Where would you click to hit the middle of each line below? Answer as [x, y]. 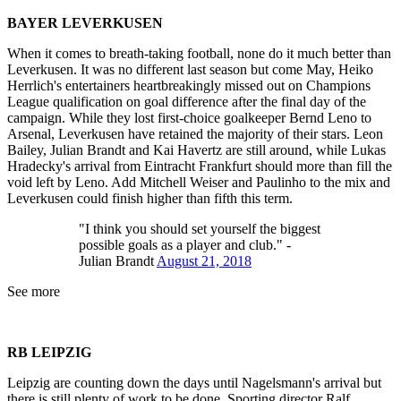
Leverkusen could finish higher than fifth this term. [150, 199]
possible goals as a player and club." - [185, 245]
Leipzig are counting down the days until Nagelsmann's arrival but [194, 383]
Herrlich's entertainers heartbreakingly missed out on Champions [189, 86]
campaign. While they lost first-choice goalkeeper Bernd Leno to [189, 118]
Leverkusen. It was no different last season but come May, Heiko [190, 70]
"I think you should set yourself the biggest [200, 229]
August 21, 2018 [204, 261]
